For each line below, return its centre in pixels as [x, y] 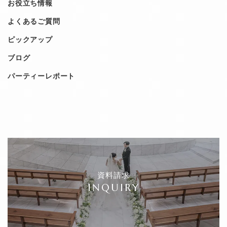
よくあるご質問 [34, 21]
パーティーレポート [42, 76]
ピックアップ [30, 40]
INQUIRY [113, 187]
